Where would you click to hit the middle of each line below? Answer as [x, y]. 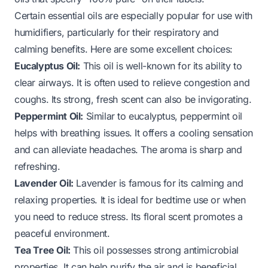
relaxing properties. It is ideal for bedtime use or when [130, 200]
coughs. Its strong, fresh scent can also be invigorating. [133, 99]
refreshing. [37, 166]
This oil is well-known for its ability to [161, 66]
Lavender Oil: [44, 183]
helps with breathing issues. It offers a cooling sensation [134, 133]
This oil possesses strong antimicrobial [154, 250]
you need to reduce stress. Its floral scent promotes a [129, 216]
